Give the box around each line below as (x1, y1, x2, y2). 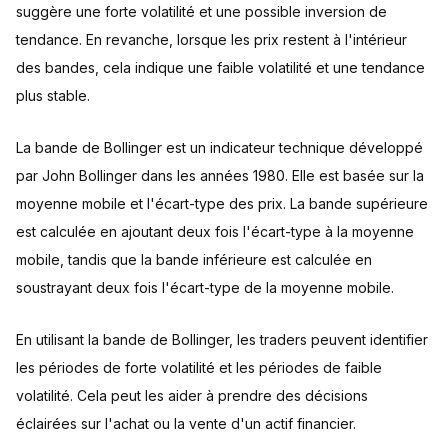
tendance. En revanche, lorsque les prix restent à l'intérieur (16, 31, 407, 48)
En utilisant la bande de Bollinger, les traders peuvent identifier (16, 331, 428, 348)
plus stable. (16, 87, 90, 104)
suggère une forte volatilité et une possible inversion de (16, 3, 387, 20)
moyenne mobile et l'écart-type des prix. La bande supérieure (16, 195, 428, 212)
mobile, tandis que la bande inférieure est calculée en (16, 251, 372, 268)
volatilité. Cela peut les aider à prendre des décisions (16, 387, 368, 404)
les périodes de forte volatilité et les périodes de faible (16, 359, 382, 376)
